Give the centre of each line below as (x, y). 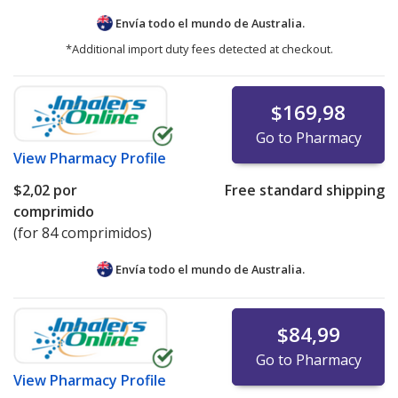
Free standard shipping (304, 190)
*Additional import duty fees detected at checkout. (199, 48)
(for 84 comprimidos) (83, 232)
